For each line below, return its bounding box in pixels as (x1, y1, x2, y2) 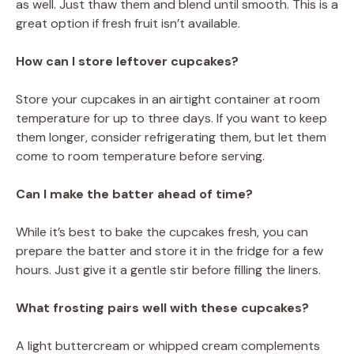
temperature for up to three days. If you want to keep (16, 109, 327, 126)
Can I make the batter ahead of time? (16, 185, 253, 202)
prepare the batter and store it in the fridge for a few (16, 242, 323, 259)
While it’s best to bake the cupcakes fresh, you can (16, 223, 308, 240)
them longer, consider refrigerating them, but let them (16, 128, 326, 145)
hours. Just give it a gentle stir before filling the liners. (16, 261, 321, 278)
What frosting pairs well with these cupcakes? (16, 299, 309, 316)
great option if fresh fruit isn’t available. (16, 14, 240, 32)
